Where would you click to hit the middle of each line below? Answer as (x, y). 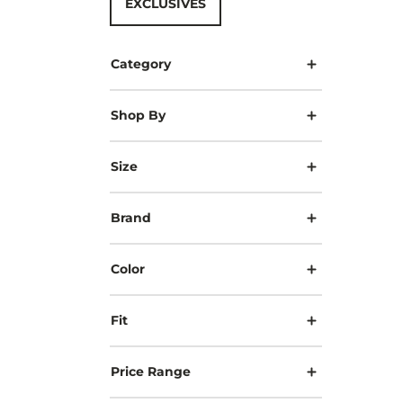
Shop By (138, 115)
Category (141, 63)
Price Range (151, 371)
